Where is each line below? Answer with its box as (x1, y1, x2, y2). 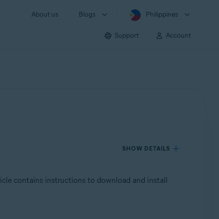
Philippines (146, 10, 178, 19)
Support (114, 31, 139, 40)
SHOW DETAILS (122, 145, 171, 152)
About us (31, 10, 58, 19)
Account (166, 31, 191, 40)
